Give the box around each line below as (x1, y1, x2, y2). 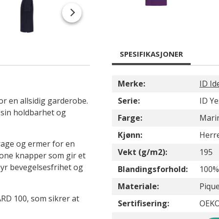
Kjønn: (118, 130, 142, 140)
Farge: (118, 112, 142, 123)
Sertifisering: (118, 198, 169, 209)
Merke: (118, 78, 145, 89)
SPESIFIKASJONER (120, 49, 183, 59)
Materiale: (118, 181, 159, 192)
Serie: (118, 95, 140, 106)
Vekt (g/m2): (118, 147, 167, 157)
